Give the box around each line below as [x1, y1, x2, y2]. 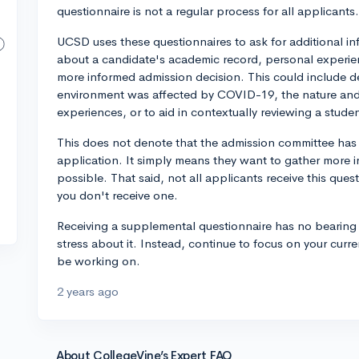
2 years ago [57, 284, 119, 299]
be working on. [57, 253, 140, 268]
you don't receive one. [57, 188, 178, 203]
